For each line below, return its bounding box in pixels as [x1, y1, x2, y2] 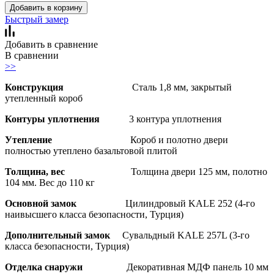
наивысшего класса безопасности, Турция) [5, 209, 183, 220]
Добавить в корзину [10, 2, 83, 12]
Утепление [5, 134, 130, 145]
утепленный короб [5, 92, 83, 103]
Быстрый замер [5, 13, 68, 24]
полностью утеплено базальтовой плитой [5, 145, 177, 156]
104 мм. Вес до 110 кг [5, 177, 95, 188]
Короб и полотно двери [130, 134, 228, 145]
